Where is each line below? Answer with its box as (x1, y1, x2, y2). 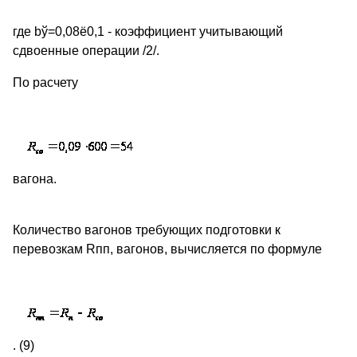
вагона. (13, 172, 57, 186)
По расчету (13, 76, 78, 90)
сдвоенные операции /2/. (13, 44, 159, 58)
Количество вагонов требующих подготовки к (13, 223, 280, 237)
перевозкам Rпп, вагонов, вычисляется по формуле (13, 242, 322, 257)
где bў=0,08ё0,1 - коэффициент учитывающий (13, 25, 283, 39)
